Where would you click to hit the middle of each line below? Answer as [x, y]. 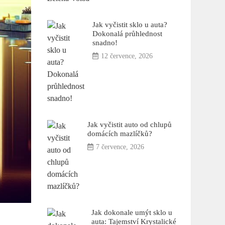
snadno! [105, 43]
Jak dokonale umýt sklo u [132, 212]
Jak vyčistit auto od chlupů [129, 125]
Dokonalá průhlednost [127, 34]
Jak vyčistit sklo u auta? [130, 25]
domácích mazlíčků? [120, 134]
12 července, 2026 [127, 56]
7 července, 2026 [120, 147]
